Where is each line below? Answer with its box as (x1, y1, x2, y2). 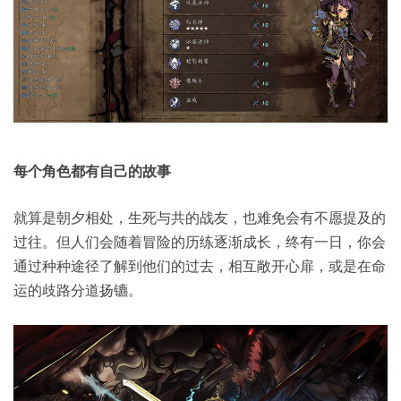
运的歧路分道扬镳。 (13, 280, 142, 299)
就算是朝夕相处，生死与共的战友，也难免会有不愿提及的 (13, 208, 386, 226)
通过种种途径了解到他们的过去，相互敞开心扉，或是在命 (13, 256, 386, 275)
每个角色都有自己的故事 (13, 161, 171, 180)
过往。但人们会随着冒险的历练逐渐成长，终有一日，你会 (13, 232, 386, 251)
